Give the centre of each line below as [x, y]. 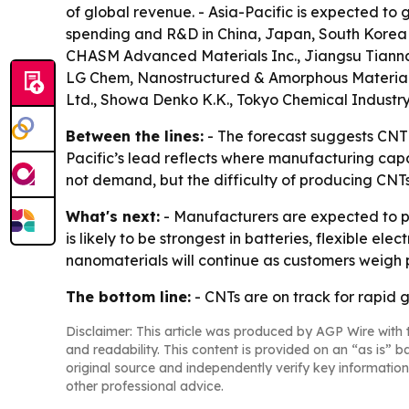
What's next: [113, 217]
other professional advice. [145, 387]
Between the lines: [135, 136]
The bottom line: [128, 297]
